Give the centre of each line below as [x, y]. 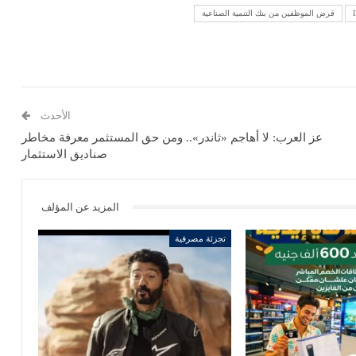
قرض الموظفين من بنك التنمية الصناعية [268, 13]
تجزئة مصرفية [200, 239]
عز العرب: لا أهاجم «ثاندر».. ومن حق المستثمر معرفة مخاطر [172, 137]
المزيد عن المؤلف [80, 207]
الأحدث [54, 115]
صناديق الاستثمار [64, 154]
